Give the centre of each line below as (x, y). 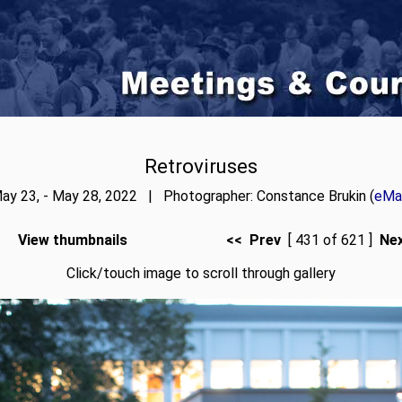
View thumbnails (72, 240)
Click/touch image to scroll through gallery (201, 273)
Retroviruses (201, 166)
